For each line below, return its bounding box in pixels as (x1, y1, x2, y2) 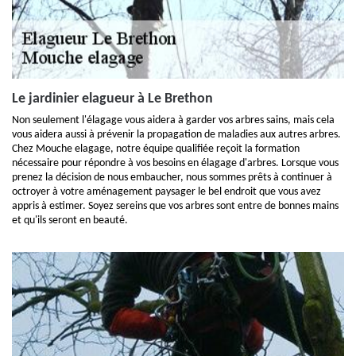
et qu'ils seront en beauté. (12, 215, 128, 226)
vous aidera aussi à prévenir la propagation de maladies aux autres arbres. (12, 129, 341, 141)
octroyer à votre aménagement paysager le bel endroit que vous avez (12, 186, 321, 198)
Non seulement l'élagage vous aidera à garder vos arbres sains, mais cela (12, 114, 335, 126)
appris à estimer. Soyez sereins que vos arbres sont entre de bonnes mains (12, 200, 339, 212)
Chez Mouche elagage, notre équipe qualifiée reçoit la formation (12, 143, 300, 155)
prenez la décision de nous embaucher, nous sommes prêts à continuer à (12, 172, 332, 184)
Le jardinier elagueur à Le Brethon (12, 91, 213, 106)
